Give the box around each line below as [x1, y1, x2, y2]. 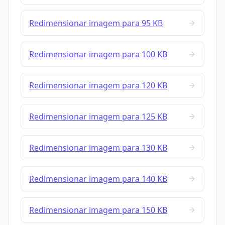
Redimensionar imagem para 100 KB [29, 49, 167, 60]
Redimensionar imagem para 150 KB [29, 204, 167, 216]
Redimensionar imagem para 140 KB [29, 173, 167, 185]
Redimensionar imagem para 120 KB [29, 80, 167, 91]
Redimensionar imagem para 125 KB [29, 111, 167, 123]
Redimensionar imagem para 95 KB [29, 18, 163, 29]
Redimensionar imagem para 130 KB [29, 142, 167, 154]
